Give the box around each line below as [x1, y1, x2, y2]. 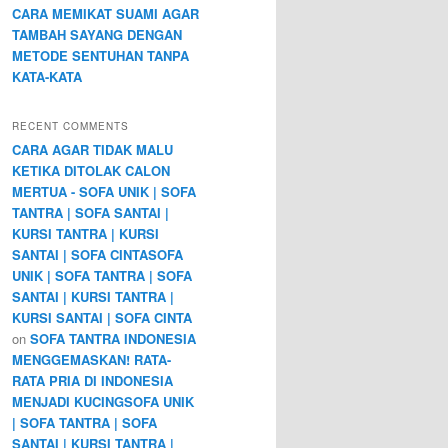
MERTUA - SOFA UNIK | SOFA [12, 182, 196, 202]
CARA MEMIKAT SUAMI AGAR [12, 3, 199, 23]
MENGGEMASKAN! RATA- [12, 350, 171, 370]
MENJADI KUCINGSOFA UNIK [12, 392, 194, 412]
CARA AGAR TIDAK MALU [12, 140, 173, 160]
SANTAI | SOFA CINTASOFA [12, 245, 183, 265]
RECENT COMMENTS [12, 119, 129, 134]
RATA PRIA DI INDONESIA [12, 371, 173, 391]
